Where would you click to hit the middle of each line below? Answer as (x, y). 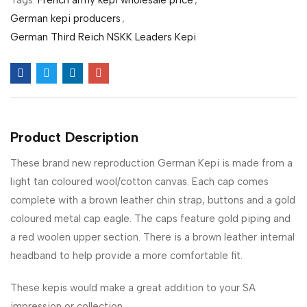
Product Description (74, 137)
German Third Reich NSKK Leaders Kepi (103, 37)
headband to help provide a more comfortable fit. (126, 255)
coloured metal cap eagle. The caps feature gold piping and (150, 218)
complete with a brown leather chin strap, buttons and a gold (153, 200)
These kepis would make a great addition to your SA (133, 287)
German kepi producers (65, 18)
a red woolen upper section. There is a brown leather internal (152, 237)
